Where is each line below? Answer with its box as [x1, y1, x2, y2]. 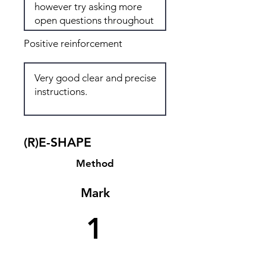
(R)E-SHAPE [24, 135, 91, 150]
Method [76, 157, 114, 169]
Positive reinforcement [24, 37, 122, 49]
